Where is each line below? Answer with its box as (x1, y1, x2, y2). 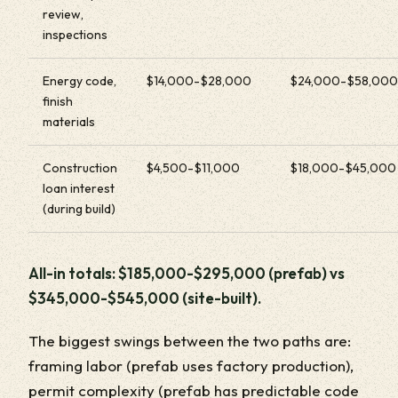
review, (43, 5, 84, 22)
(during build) (43, 200, 115, 217)
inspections (43, 26, 107, 43)
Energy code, (43, 72, 116, 89)
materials (43, 113, 95, 130)
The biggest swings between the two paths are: (28, 330, 351, 350)
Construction (43, 159, 117, 176)
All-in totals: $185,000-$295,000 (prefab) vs (28, 263, 345, 283)
